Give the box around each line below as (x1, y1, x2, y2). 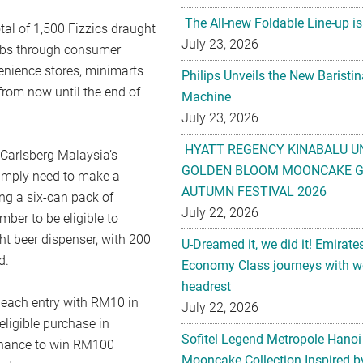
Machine (181, 89, 231, 105)
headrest (181, 279, 231, 294)
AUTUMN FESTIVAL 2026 (181, 184, 327, 199)
